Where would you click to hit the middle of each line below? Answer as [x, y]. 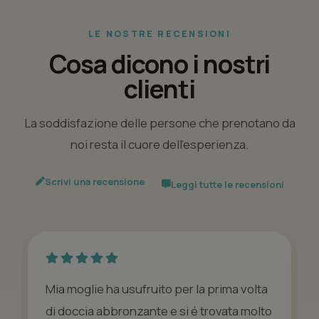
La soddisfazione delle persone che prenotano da [159, 122]
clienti [159, 88]
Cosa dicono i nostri [159, 63]
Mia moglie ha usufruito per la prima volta [157, 288]
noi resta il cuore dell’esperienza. [159, 144]
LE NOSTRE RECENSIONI [159, 34]
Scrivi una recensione [94, 181]
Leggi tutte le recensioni [227, 184]
